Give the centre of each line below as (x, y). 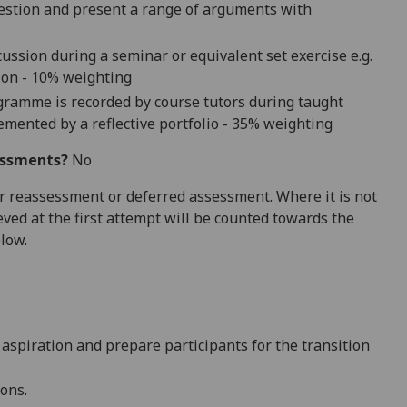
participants (206, 345)
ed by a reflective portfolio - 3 (140, 123)
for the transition (309, 345)
